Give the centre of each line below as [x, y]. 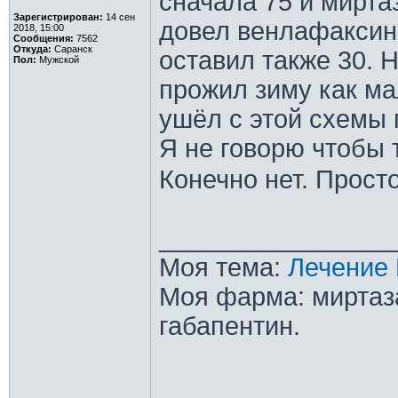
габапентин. [229, 326]
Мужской [57, 60]
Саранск [72, 49]
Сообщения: [43, 38]
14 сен [119, 17]
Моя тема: [223, 267]
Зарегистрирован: [58, 17]
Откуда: [32, 49]
